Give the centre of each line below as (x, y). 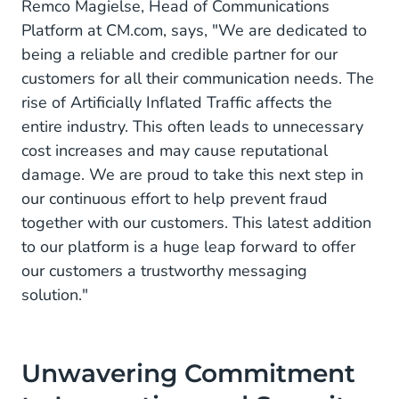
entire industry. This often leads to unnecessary (192, 126)
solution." (55, 295)
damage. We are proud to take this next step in (192, 175)
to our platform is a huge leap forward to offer (188, 247)
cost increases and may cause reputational (175, 151)
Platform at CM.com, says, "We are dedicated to (194, 30)
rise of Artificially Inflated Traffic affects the (177, 102)
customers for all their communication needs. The (198, 78)
